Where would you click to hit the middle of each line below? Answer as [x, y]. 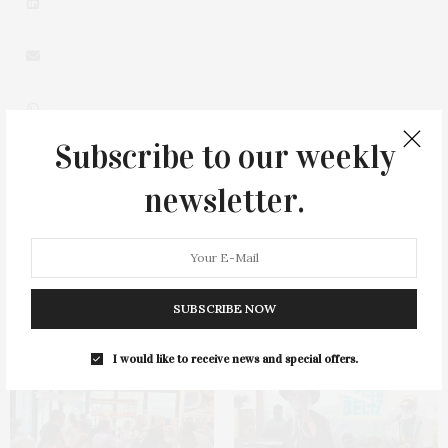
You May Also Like [69, 326]
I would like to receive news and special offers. [235, 358]
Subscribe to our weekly [224, 156]
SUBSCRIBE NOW [224, 308]
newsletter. [224, 200]
